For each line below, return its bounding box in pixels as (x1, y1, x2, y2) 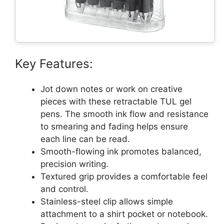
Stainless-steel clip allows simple (40, 196, 173, 206)
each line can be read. (40, 134, 130, 144)
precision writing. (40, 159, 108, 169)
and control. (40, 184, 88, 194)
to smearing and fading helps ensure (40, 121, 188, 131)
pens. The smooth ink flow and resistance (40, 109, 208, 119)
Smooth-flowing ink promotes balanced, (40, 146, 201, 156)
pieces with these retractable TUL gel (40, 96, 191, 106)
